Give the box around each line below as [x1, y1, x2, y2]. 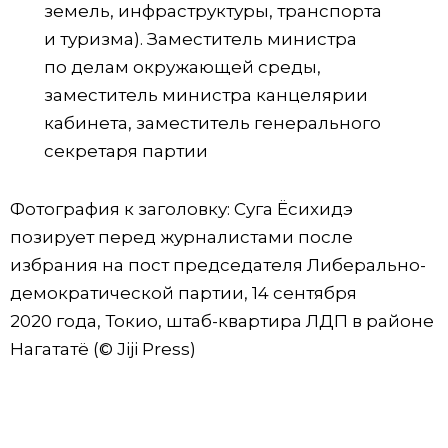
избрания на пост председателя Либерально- [10, 254, 426, 275]
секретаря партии [44, 140, 208, 161]
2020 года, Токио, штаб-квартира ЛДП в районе [10, 310, 434, 331]
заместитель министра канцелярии [44, 84, 368, 105]
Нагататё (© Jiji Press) [10, 338, 196, 359]
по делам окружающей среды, [44, 56, 321, 77]
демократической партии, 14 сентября [10, 282, 357, 303]
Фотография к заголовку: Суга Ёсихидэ [10, 198, 353, 219]
